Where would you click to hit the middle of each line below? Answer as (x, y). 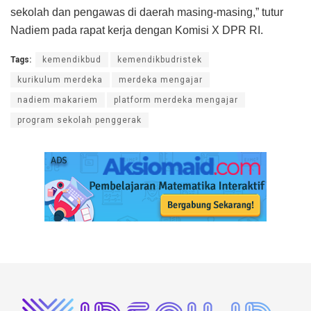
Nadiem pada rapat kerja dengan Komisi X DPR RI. (137, 30)
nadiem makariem (58, 100)
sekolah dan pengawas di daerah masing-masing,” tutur (147, 12)
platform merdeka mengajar (176, 100)
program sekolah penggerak (79, 120)
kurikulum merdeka (60, 79)
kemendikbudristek (160, 59)
